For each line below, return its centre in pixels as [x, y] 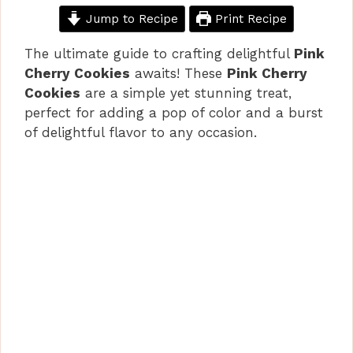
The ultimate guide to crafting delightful [159, 53]
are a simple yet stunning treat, [186, 93]
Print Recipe [249, 19]
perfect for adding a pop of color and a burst [174, 112]
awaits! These [178, 73]
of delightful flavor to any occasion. [141, 132]
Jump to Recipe [130, 19]
